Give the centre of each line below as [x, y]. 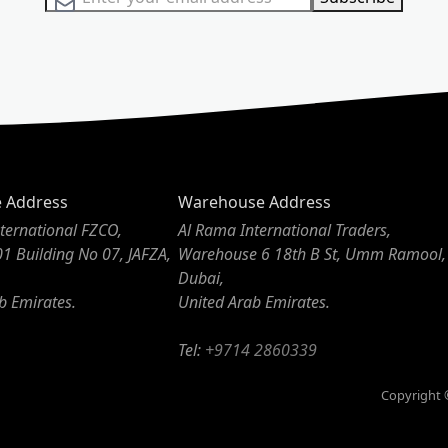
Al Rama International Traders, [285, 230]
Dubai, [201, 278]
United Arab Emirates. [254, 302]
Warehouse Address [255, 202]
